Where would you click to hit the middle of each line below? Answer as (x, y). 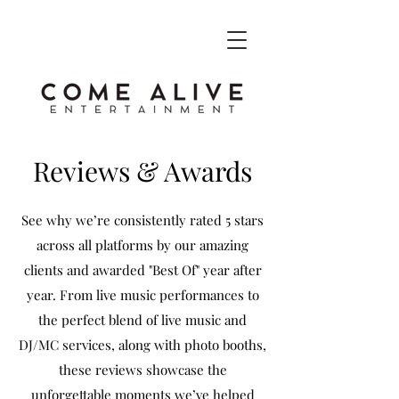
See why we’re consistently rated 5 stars (142, 220)
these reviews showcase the (142, 370)
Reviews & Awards (142, 171)
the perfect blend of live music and (142, 320)
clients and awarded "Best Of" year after (142, 270)
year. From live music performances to (142, 295)
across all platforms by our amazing (142, 245)
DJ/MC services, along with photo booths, (142, 345)
